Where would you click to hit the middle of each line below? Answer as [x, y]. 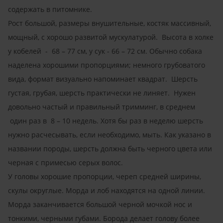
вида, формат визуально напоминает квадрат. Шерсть [103, 79]
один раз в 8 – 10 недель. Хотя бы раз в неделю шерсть [106, 120]
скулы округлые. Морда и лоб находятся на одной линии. [107, 190]
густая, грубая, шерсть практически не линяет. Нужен [102, 93]
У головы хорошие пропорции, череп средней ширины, [105, 176]
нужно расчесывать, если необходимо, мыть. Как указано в [110, 134]
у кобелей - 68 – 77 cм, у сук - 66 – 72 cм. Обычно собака [105, 51]
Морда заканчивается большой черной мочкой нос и [100, 204]
